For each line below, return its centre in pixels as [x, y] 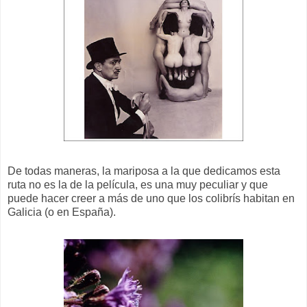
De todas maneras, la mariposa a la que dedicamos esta [144, 171]
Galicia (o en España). [62, 212]
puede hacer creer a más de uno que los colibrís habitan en [151, 199]
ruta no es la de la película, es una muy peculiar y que [138, 185]
